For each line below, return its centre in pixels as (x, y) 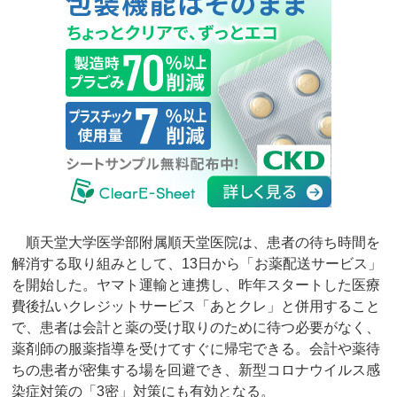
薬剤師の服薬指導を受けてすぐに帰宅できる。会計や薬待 (196, 349)
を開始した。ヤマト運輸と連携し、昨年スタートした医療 (196, 285)
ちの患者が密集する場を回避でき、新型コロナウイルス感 (196, 370)
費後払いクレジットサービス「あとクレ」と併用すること (196, 307)
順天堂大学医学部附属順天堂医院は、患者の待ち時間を (196, 243)
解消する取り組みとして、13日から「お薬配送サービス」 (197, 264)
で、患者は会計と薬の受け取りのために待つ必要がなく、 (196, 328)
